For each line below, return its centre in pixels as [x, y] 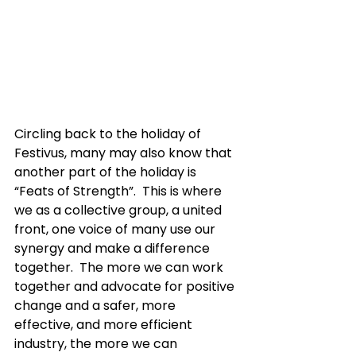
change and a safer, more [97, 306]
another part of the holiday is [107, 172]
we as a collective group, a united [120, 210]
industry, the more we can [97, 344]
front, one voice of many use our [116, 229]
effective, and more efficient [105, 325]
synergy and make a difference [114, 248]
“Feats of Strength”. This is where [120, 191]
